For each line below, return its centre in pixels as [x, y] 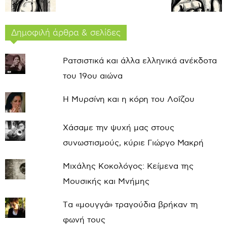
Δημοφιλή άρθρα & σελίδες [66, 32]
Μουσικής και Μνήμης [106, 181]
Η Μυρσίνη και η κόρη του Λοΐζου [128, 99]
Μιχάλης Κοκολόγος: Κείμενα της [128, 166]
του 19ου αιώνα [92, 76]
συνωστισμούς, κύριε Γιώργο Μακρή [133, 143]
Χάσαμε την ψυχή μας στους [118, 128]
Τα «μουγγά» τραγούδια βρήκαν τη [130, 205]
